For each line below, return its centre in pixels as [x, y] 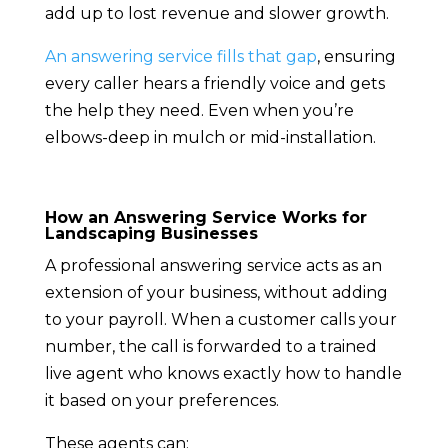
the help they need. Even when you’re [199, 111]
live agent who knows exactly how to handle [223, 374]
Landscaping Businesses [151, 234]
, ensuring [356, 57]
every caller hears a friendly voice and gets [214, 84]
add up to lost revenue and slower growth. [216, 14]
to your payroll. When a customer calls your [220, 320]
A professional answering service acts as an [213, 266]
